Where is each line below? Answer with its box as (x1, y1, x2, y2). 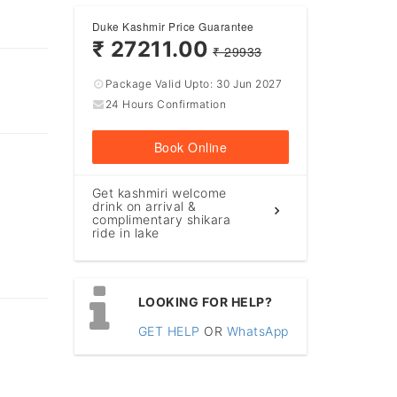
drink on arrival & (91, 198, 197, 214)
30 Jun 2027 (215, 76, 283, 90)
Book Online (153, 137, 227, 156)
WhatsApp (226, 323, 289, 339)
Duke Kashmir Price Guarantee (91, 18, 254, 34)
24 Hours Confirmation (105, 97, 227, 111)
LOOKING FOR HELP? (137, 293, 272, 309)
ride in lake (91, 224, 160, 240)
